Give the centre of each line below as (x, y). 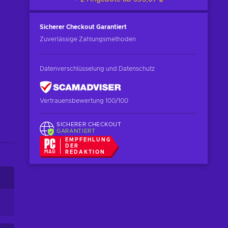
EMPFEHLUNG (88, 140)
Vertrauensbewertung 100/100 (84, 101)
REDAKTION (85, 152)
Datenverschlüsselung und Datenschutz (97, 69)
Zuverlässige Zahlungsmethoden (88, 39)
